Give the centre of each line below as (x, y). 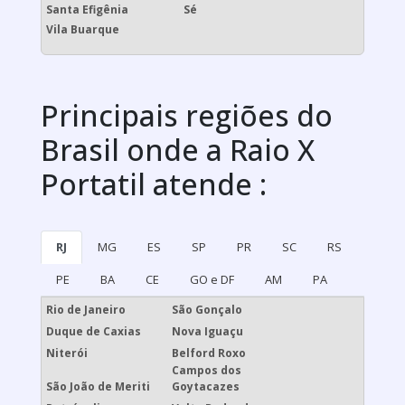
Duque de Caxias (94, 332)
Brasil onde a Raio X (178, 150)
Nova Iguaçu (207, 332)
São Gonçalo (207, 310)
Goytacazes (205, 387)
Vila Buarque (83, 30)
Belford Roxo (208, 353)
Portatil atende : (154, 184)
